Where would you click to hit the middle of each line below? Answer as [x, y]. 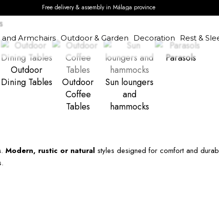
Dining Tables [27, 82]
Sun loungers [129, 82]
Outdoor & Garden [94, 38]
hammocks [129, 107]
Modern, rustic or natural [50, 151]
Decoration [154, 38]
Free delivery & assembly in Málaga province [99, 7]
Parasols [181, 58]
